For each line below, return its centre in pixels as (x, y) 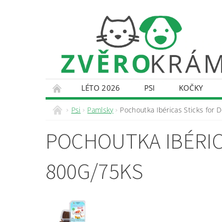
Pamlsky (100, 110)
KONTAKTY (76, 105)
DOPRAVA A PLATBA (155, 105)
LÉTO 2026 (101, 87)
